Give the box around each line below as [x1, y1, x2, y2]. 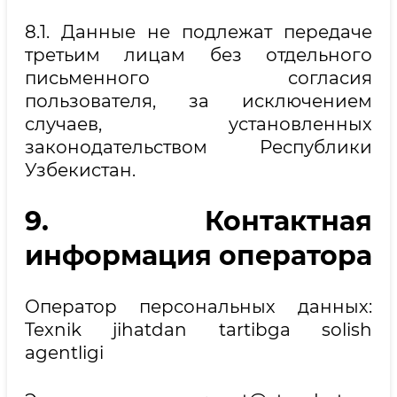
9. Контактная [25, 204, 372, 237]
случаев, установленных [25, 113, 372, 136]
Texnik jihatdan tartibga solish [25, 318, 372, 340]
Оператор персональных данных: [25, 295, 372, 317]
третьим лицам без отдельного [25, 44, 372, 66]
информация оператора [25, 238, 372, 272]
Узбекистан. [25, 160, 136, 182]
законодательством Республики [25, 136, 372, 159]
